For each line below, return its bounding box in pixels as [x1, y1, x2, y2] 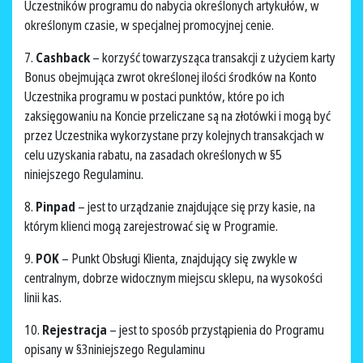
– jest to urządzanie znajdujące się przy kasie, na [78, 198, 315, 216]
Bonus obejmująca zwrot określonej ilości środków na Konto [24, 68, 317, 87]
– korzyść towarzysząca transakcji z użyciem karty [92, 49, 335, 67]
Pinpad [36, 198, 78, 216]
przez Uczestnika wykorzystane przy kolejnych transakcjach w [24, 126, 324, 145]
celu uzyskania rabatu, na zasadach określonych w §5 [24, 146, 282, 164]
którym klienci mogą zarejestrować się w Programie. [24, 217, 280, 236]
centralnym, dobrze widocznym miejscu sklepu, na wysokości [24, 269, 322, 288]
